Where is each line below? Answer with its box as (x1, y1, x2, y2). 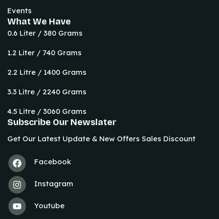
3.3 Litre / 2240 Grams (7, 87, 87, 97)
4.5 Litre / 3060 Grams (7, 107, 87, 116)
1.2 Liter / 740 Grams (7, 48, 82, 58)
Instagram (34, 179, 73, 189)
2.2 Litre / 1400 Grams (7, 67, 87, 77)
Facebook (34, 157, 71, 167)
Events (7, 6, 32, 16)
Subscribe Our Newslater (7, 117, 116, 128)
